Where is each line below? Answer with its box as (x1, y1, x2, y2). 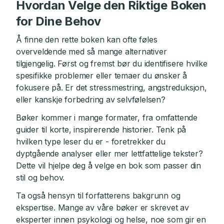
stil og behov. (16, 172, 65, 182)
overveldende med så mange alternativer (16, 46, 167, 56)
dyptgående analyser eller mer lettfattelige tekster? (16, 148, 203, 158)
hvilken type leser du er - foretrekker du (16, 136, 165, 146)
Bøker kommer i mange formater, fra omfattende (16, 112, 197, 122)
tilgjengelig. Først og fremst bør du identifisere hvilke (16, 58, 207, 68)
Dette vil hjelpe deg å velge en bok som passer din (16, 160, 201, 170)
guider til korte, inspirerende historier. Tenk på (16, 124, 186, 134)
